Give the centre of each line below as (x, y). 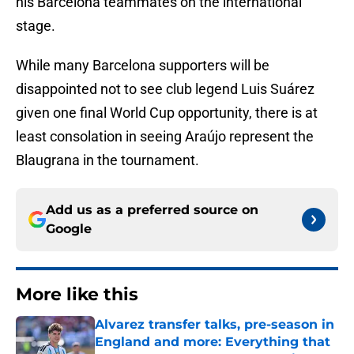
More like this (77, 295)
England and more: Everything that (213, 342)
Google (69, 229)
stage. (36, 26)
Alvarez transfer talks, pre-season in (215, 325)
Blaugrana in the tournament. (107, 160)
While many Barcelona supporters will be (143, 66)
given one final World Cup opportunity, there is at (167, 113)
